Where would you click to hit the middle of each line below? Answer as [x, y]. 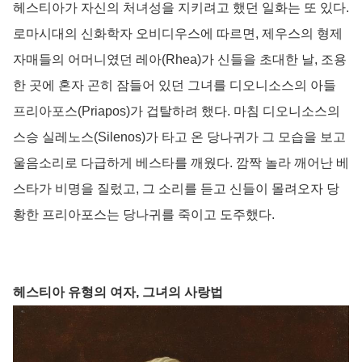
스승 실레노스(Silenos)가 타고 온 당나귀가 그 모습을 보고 [179, 137]
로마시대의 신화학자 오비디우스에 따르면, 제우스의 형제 [178, 33]
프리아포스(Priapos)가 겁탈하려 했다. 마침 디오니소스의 [177, 111]
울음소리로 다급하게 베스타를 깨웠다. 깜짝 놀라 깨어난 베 [181, 162]
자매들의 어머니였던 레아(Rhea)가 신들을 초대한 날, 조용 [180, 59]
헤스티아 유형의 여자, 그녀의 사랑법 [118, 292]
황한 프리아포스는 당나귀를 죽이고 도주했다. [144, 214]
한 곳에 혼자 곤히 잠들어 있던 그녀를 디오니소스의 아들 [175, 85]
